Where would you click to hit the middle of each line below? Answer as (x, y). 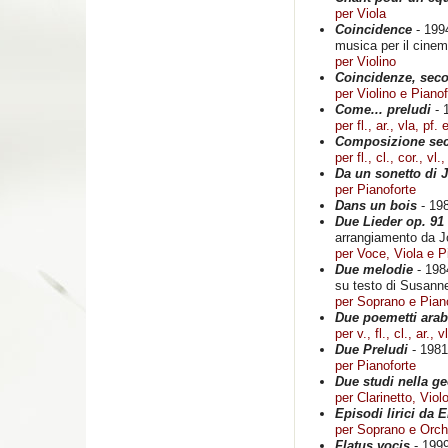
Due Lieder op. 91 (389, 221)
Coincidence (373, 29)
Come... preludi (383, 109)
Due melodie (374, 269)
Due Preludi (371, 349)
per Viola (360, 13)
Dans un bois (376, 205)
